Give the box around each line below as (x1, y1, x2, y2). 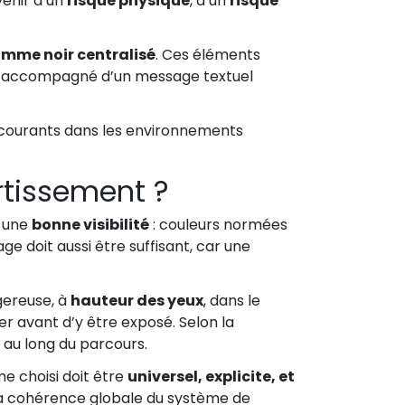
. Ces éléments (155, 44, 260, 66)
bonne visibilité (32, 214, 149, 236)
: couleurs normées (149, 214, 287, 236)
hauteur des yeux (71, 290, 203, 312)
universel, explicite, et (127, 366, 295, 388)
